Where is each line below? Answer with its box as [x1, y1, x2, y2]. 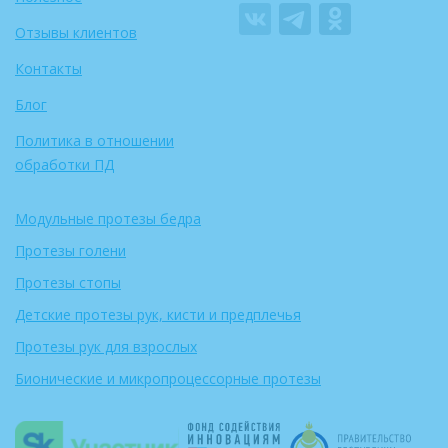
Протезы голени [15, 241, 126, 261]
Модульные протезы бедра [15, 209, 201, 229]
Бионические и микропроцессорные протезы [15, 369, 321, 389]
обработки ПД [15, 155, 114, 175]
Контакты [15, 59, 82, 79]
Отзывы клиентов [15, 23, 137, 43]
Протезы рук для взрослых [15, 337, 197, 357]
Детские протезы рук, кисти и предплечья [15, 305, 301, 325]
